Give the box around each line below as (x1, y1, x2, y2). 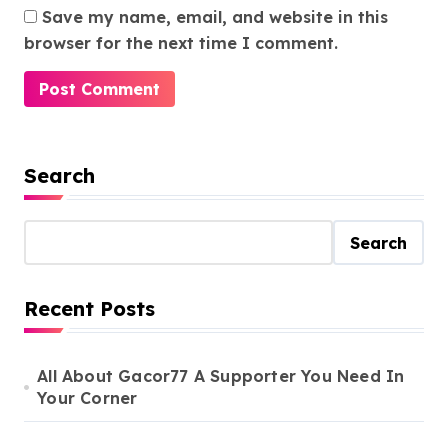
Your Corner (37, 388, 138, 408)
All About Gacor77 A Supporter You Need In (37, 366, 405, 386)
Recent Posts (24, 296, 155, 321)
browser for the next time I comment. (24, 33, 338, 53)
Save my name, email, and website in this (42, 7, 388, 27)
